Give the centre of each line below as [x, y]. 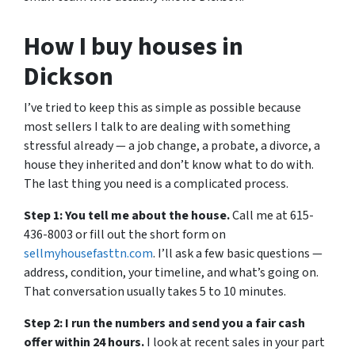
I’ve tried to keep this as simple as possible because [162, 108]
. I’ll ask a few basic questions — [238, 254]
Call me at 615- [272, 216]
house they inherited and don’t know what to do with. [169, 165]
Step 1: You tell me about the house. [127, 216]
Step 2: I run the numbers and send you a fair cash [164, 323]
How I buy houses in [134, 47]
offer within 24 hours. [84, 342]
